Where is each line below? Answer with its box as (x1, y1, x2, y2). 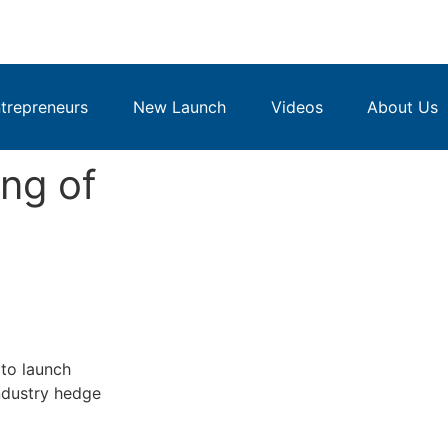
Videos (270, 97, 323, 117)
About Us (367, 97, 439, 117)
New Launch (132, 97, 226, 117)
